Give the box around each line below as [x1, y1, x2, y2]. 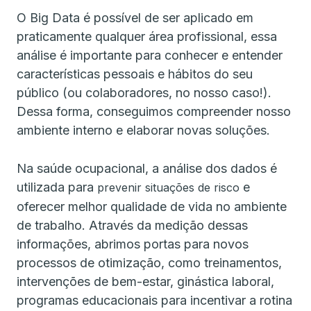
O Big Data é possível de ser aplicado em [17, 10, 253, 25]
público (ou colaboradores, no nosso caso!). [17, 85, 271, 100]
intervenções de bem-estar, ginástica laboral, [17, 274, 274, 289]
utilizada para [17, 179, 97, 194]
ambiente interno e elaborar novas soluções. [17, 122, 270, 137]
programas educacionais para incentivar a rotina [17, 292, 292, 308]
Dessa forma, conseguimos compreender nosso [17, 103, 291, 119]
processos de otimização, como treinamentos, [17, 255, 282, 270]
